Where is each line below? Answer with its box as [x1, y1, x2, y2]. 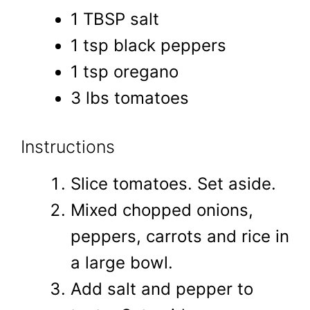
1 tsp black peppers [71, 35, 226, 55]
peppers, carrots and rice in [71, 226, 289, 246]
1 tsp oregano [71, 61, 179, 82]
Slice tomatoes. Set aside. [71, 173, 276, 194]
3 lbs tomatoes [71, 87, 189, 108]
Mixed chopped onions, [71, 199, 253, 220]
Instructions [21, 136, 115, 157]
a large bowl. [71, 252, 173, 273]
